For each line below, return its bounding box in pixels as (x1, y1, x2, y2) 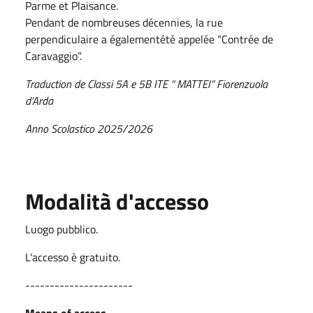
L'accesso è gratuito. (25, 248, 120, 265)
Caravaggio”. (25, 47, 82, 64)
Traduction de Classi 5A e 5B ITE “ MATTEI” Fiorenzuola (25, 75, 268, 92)
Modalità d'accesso (25, 184, 209, 218)
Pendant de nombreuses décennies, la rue (25, 13, 223, 31)
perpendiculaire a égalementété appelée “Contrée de (25, 30, 273, 48)
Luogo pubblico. (25, 220, 98, 238)
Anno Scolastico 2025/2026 (25, 119, 152, 137)
